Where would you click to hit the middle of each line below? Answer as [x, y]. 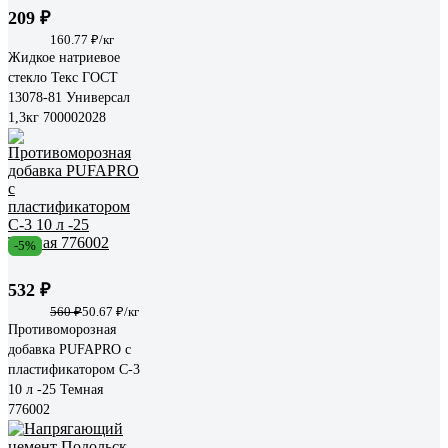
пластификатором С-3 [74, 369]
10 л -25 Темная [55, 389]
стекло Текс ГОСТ [63, 77]
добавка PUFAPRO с [69, 349]
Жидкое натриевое [64, 57]
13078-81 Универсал [69, 97]
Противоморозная [62, 329]
